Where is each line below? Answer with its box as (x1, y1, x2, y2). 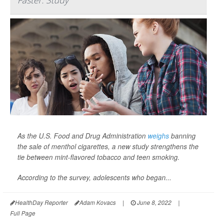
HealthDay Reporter (15, 198, 68, 207)
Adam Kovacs (79, 198, 116, 207)
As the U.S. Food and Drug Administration (17, 131, 148, 141)
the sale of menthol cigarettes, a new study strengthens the (17, 141, 199, 152)
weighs (148, 131, 169, 141)
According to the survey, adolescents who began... (17, 172, 171, 183)
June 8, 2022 (136, 198, 171, 207)
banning (169, 131, 196, 141)
